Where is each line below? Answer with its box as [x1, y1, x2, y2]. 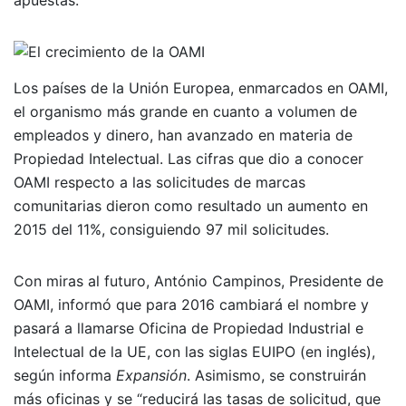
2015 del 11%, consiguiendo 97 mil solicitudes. [14, 220, 333, 239]
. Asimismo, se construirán [187, 366, 366, 385]
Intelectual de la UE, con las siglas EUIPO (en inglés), [14, 343, 375, 362]
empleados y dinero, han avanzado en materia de [14, 126, 353, 145]
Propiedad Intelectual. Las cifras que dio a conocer [14, 150, 363, 169]
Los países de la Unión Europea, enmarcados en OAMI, [14, 79, 388, 98]
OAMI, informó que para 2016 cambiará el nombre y [14, 295, 369, 314]
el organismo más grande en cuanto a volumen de [14, 102, 357, 121]
